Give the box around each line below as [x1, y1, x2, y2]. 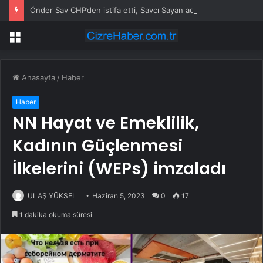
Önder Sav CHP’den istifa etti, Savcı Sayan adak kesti [30, 5, 222, 15]
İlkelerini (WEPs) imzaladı [12, 157, 226, 181]
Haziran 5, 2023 [92, 191, 145, 201]
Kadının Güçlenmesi [12, 134, 183, 158]
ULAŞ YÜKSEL [28, 191, 76, 201]
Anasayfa [19, 73, 55, 83]
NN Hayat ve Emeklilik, [12, 112, 199, 135]
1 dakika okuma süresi [18, 210, 92, 220]
